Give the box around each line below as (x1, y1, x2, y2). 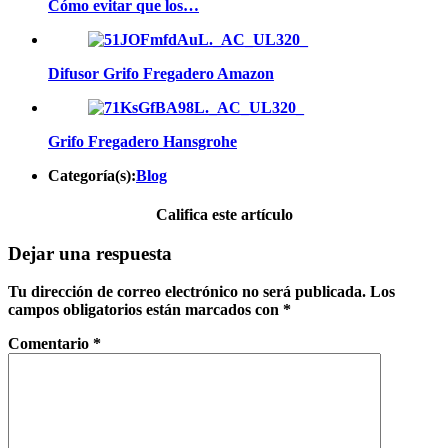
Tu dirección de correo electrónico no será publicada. (8, 283, 366, 301)
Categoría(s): (48, 166, 136, 184)
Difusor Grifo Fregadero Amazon (48, 64, 274, 82)
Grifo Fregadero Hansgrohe (48, 132, 237, 150)
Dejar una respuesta (8, 242, 172, 264)
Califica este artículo (155, 205, 293, 223)
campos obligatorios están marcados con (8, 301, 283, 319)
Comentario (8, 335, 93, 353)
